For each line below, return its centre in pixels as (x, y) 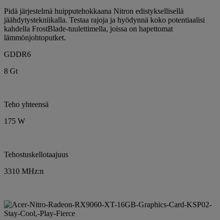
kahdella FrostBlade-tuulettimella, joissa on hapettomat (88, 29)
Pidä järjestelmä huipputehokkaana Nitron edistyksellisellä (94, 11)
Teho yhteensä (26, 105)
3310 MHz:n (24, 171)
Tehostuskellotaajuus (36, 155)
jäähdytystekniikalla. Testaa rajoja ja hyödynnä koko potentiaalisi (104, 20)
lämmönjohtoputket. (35, 38)
